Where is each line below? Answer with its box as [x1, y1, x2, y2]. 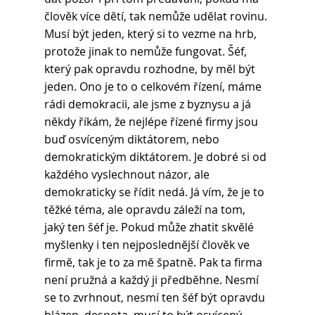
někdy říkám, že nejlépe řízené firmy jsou [44, 114, 261, 130]
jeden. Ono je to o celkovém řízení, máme [44, 79, 264, 95]
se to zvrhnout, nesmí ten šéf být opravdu [44, 290, 268, 306]
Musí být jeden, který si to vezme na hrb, [44, 26, 259, 42]
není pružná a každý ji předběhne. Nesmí [44, 272, 262, 288]
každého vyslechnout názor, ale [44, 167, 212, 183]
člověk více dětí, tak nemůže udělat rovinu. [44, 8, 270, 25]
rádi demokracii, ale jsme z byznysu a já [44, 96, 254, 112]
